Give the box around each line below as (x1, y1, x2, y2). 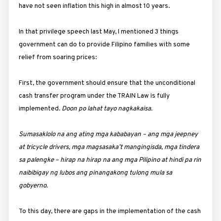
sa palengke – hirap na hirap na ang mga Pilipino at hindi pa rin (18, 155, 201, 164)
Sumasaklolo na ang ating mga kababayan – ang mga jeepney (18, 130, 198, 139)
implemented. (18, 104, 62, 113)
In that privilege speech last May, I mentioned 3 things (18, 27, 179, 36)
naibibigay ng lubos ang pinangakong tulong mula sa (18, 168, 172, 177)
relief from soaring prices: (18, 53, 97, 62)
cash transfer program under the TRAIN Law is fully (18, 91, 170, 100)
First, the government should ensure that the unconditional (18, 78, 195, 87)
